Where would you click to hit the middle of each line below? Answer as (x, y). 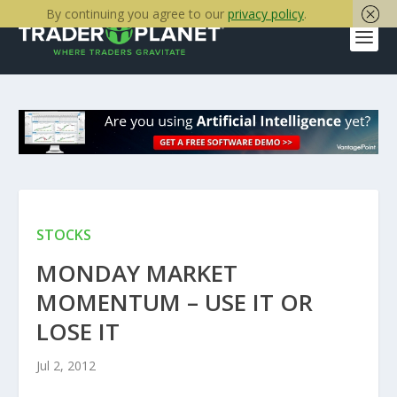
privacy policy (266, 14)
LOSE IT (78, 332)
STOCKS (63, 235)
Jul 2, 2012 (66, 366)
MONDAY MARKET (136, 273)
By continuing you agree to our (137, 14)
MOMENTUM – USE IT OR (174, 303)
